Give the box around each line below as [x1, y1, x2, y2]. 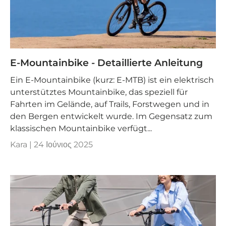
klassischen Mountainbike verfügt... [10, 124, 152, 134]
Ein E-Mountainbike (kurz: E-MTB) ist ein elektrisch [10, 75, 214, 85]
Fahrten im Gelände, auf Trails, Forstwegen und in [10, 99, 209, 109]
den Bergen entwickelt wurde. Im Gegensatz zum [10, 111, 212, 122]
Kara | [10, 140, 34, 150]
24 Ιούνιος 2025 [34, 140, 93, 150]
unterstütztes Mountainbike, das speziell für [10, 87, 188, 97]
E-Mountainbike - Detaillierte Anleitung [10, 56, 203, 69]
